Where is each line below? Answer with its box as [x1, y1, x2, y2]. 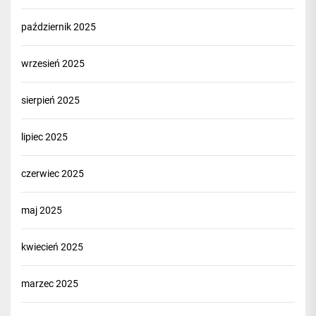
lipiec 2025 [21, 131, 68, 142]
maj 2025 [21, 205, 62, 216]
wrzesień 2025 [21, 58, 85, 69]
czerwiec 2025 [21, 168, 84, 179]
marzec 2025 [21, 278, 78, 289]
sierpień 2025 [21, 95, 80, 106]
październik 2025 [21, 21, 96, 32]
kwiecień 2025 [21, 241, 83, 253]
